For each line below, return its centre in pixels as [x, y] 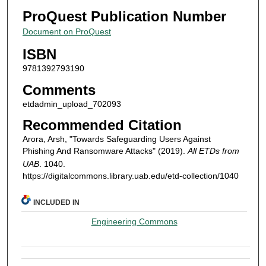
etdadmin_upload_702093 [72, 104]
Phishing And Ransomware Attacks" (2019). [105, 151]
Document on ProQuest [66, 32]
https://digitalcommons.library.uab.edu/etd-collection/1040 [130, 176]
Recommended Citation [102, 125]
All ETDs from [213, 151]
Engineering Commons [134, 221]
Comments [59, 90]
